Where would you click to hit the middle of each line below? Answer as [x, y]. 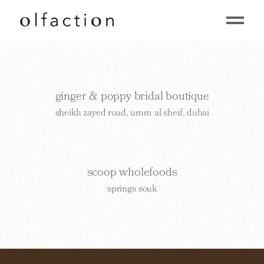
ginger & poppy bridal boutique [132, 96]
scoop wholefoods [132, 172]
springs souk [132, 189]
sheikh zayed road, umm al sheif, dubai [132, 113]
